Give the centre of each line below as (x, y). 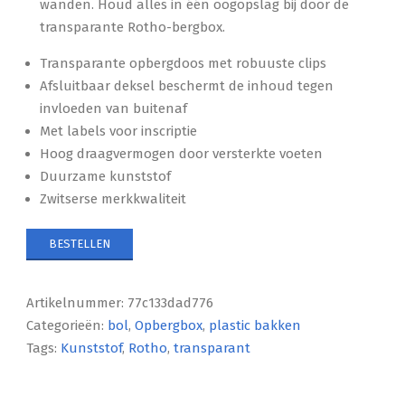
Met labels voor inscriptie (119, 131)
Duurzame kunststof (106, 176)
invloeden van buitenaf (114, 108)
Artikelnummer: (77, 303)
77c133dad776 (171, 303)
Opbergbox (169, 325)
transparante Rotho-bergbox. (133, 27)
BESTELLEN (80, 244)
